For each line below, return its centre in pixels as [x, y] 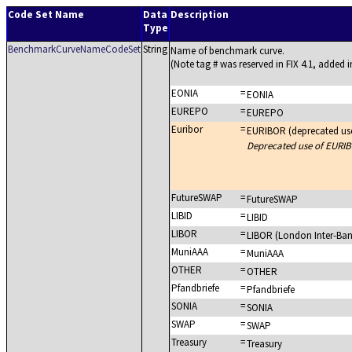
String [155, 49]
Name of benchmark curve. [227, 51]
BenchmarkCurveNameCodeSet [74, 49]
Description [200, 15]
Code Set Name [46, 15]
